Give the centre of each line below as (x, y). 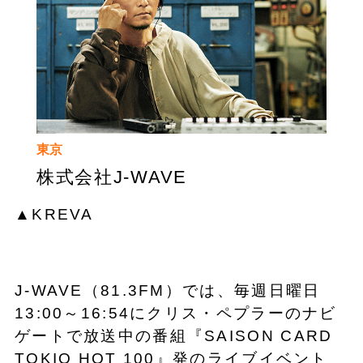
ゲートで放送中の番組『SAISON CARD (173, 336)
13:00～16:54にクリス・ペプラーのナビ (175, 314)
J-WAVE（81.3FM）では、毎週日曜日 (167, 291)
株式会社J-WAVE (111, 177)
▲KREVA (54, 214)
